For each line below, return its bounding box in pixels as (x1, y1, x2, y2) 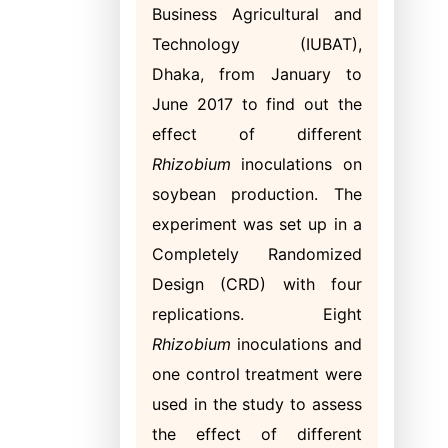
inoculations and (231, 334, 362, 354)
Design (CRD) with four (152, 274, 362, 294)
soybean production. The (152, 184, 362, 204)
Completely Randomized (152, 244, 362, 264)
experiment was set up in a (152, 214, 362, 234)
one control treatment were (152, 364, 362, 384)
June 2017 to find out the (152, 94, 362, 114)
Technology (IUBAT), (152, 34, 362, 54)
